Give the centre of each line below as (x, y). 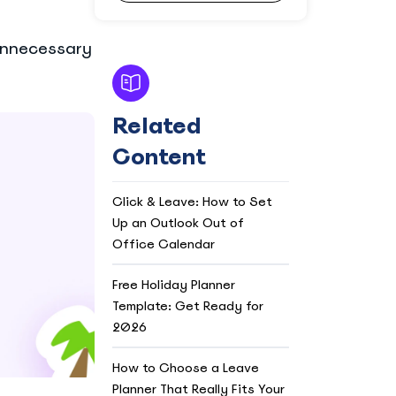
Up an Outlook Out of (178, 222)
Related (156, 126)
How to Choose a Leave (185, 367)
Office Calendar (163, 244)
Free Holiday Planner (173, 284)
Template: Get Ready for (187, 305)
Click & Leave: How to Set (192, 201)
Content (159, 156)
